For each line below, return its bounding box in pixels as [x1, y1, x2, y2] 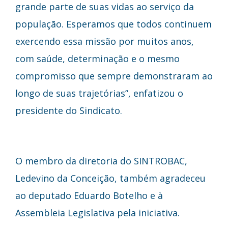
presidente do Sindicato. [15, 104, 122, 117]
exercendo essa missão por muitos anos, [15, 35, 194, 47]
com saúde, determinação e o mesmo [15, 52, 180, 65]
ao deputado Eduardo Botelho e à [15, 189, 163, 202]
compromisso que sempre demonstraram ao [15, 69, 213, 82]
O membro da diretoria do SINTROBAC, [15, 154, 187, 167]
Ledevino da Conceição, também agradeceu [15, 172, 206, 184]
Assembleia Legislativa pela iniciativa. [15, 206, 180, 219]
